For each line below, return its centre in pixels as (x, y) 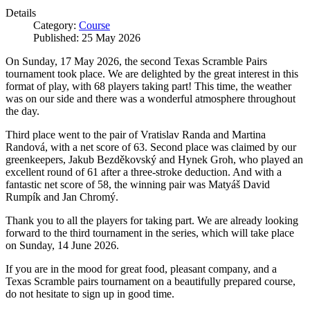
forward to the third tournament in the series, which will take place (150, 232)
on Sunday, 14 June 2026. (62, 245)
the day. (22, 111)
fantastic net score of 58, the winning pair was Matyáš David (138, 184)
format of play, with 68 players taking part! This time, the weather (148, 86)
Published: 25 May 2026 (87, 37)
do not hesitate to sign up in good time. (90, 293)
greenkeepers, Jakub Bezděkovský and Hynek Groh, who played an (154, 159)
